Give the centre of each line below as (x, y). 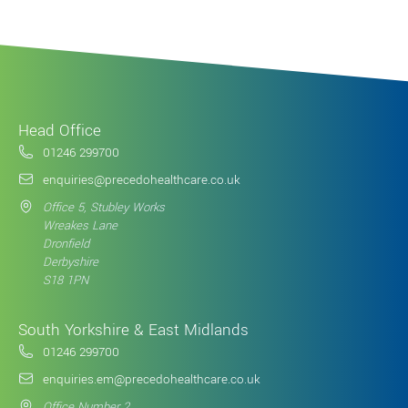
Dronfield (66, 244)
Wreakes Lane (80, 226)
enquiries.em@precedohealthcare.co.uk (151, 379)
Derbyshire (70, 262)
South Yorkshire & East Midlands (133, 330)
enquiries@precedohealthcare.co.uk (141, 180)
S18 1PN (65, 280)
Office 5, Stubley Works (103, 208)
